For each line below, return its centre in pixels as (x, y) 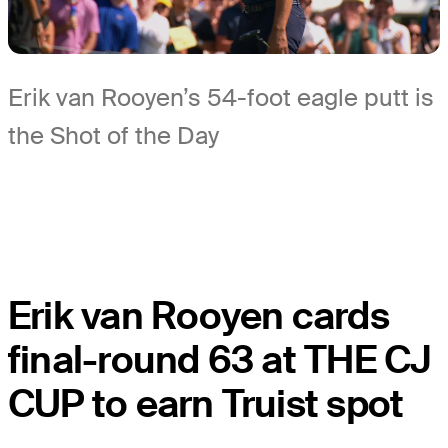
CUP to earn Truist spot (206, 404)
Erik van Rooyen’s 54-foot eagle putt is (221, 98)
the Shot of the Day (113, 136)
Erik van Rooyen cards (198, 316)
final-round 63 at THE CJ (220, 360)
